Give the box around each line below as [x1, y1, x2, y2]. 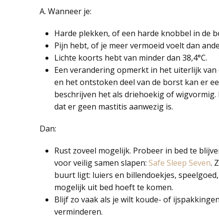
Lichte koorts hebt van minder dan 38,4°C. [54, 52, 207, 63]
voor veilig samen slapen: [54, 157, 149, 168]
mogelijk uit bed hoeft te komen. [54, 182, 173, 193]
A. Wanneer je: [39, 6, 91, 17]
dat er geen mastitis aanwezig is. [54, 101, 173, 112]
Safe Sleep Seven [148, 157, 211, 168]
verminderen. [54, 206, 103, 217]
